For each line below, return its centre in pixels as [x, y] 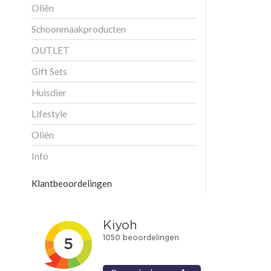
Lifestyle [49, 113]
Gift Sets [49, 71]
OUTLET [51, 50]
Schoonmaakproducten [79, 29]
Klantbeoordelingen [72, 183]
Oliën [43, 135]
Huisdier [49, 92]
